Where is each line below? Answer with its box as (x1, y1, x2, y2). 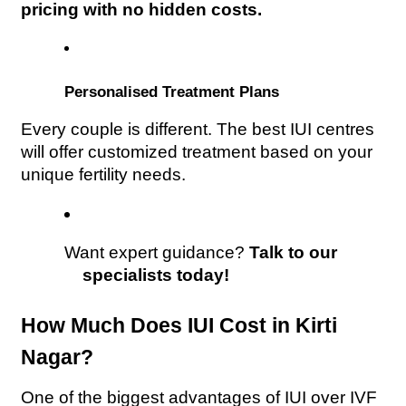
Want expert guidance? (64, 243, 250, 263)
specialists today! (82, 266, 230, 285)
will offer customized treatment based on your (21, 142, 373, 162)
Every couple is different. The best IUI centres (21, 120, 375, 140)
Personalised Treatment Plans (64, 82, 280, 101)
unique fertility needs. (21, 165, 187, 185)
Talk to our (249, 243, 338, 263)
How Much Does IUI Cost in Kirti (21, 314, 338, 338)
